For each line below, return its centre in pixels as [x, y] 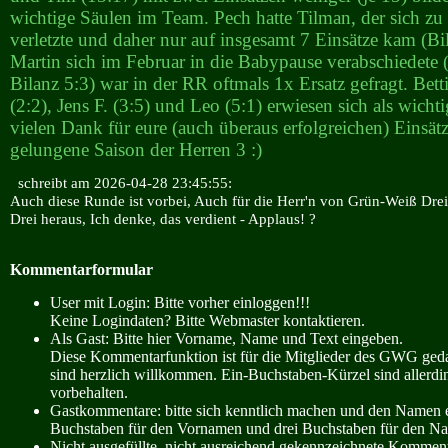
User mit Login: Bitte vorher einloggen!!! [180, 302]
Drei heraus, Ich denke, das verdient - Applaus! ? [163, 219]
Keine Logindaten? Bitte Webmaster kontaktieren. [207, 320]
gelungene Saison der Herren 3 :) [136, 149]
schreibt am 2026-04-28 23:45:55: [121, 183]
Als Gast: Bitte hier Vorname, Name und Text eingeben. [226, 338]
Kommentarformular [81, 269]
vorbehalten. [89, 392]
